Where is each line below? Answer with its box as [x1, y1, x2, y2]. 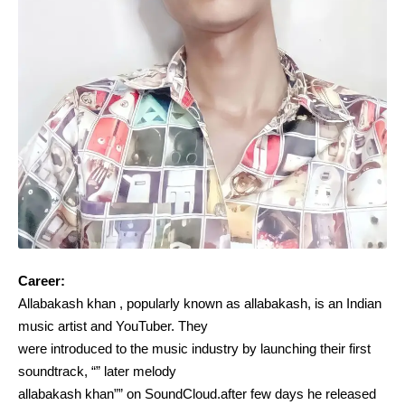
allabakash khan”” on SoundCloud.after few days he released [18, 385, 376, 401]
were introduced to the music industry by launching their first [18, 340, 371, 356]
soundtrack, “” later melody [18, 363, 176, 379]
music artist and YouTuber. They [18, 317, 208, 334]
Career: [18, 272, 65, 288]
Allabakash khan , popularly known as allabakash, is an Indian [18, 295, 381, 311]
